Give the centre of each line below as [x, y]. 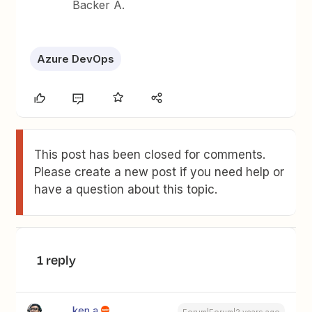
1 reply [57, 260]
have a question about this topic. [126, 190]
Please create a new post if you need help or [159, 172]
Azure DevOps [76, 59]
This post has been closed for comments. [150, 155]
